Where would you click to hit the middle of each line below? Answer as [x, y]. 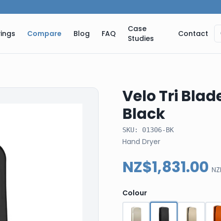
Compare [45, 34]
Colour [135, 193]
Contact [193, 34]
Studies [141, 38]
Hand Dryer [141, 142]
